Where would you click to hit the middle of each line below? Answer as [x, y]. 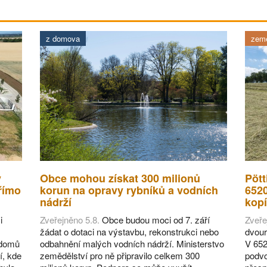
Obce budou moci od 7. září [155, 219]
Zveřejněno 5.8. [70, 219]
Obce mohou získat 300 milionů [120, 178]
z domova [63, 38]
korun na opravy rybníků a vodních [129, 190]
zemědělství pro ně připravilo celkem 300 [120, 255]
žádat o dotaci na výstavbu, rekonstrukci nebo [130, 231]
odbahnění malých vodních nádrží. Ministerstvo [132, 243]
